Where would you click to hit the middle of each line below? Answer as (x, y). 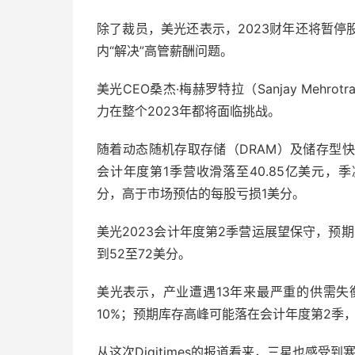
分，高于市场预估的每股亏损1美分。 (201, 193)
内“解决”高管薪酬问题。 (165, 51)
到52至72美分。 (144, 254)
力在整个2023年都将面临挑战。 (189, 111)
